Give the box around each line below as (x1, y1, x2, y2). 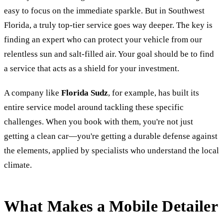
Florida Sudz (61, 88, 108, 98)
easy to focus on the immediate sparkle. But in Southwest (4, 5, 205, 15)
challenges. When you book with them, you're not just (4, 116, 193, 126)
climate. (4, 160, 32, 170)
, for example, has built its (108, 88, 199, 98)
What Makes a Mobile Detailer (4, 197, 218, 215)
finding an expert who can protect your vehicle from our (4, 34, 202, 44)
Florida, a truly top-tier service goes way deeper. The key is (4, 20, 213, 30)
